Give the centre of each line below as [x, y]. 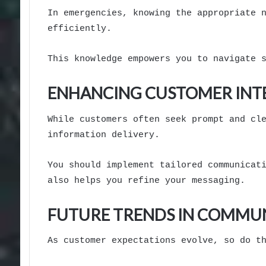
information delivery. [103, 135]
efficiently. [79, 29]
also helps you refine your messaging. [146, 180]
